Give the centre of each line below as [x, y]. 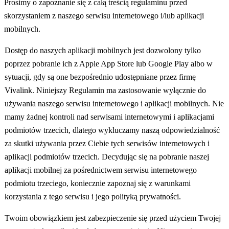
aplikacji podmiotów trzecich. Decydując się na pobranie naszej [107, 157]
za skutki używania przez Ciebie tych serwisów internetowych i [107, 144]
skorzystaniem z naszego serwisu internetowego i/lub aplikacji [104, 16]
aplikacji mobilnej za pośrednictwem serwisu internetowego [100, 170]
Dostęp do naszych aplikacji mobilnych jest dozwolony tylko [102, 51]
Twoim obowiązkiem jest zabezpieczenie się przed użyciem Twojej [112, 218]
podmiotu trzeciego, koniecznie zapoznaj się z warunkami [97, 184]
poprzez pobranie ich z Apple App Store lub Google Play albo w [108, 64]
